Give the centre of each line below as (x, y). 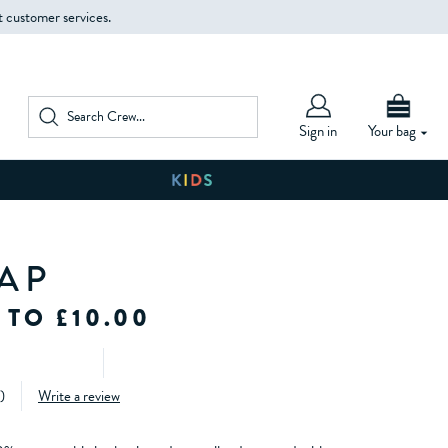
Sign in (318, 131)
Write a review (79, 396)
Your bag (393, 131)
